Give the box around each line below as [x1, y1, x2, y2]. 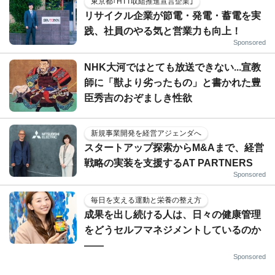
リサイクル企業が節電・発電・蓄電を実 [84, 10, 261, 21]
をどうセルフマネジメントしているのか [84, 224, 261, 235]
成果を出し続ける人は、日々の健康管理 [84, 209, 261, 220]
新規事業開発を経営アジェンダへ [91, 128, 201, 137]
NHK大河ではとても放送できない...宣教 [84, 61, 261, 72]
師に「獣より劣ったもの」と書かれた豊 [84, 77, 261, 88]
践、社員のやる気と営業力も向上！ [84, 25, 241, 36]
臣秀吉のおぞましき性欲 [84, 92, 192, 103]
